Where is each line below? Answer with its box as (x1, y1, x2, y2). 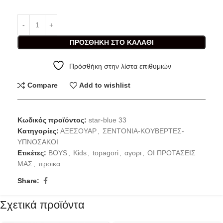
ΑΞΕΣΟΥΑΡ (60, 126, 97, 135)
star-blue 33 (89, 115, 126, 124)
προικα (38, 159, 60, 168)
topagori (93, 148, 118, 157)
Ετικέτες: (17, 148, 46, 157)
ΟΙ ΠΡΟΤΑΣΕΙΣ (147, 148, 196, 157)
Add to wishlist (79, 81, 131, 90)
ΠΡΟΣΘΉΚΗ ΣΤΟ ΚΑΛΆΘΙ (69, 38, 154, 46)
